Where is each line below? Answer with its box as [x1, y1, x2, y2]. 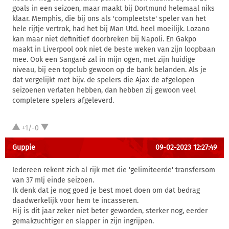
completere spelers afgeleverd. [12, 96, 114, 105]
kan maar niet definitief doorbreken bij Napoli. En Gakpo [12, 35, 196, 43]
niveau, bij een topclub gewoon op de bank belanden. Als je [12, 65, 207, 74]
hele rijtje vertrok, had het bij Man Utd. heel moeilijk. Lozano [12, 25, 210, 33]
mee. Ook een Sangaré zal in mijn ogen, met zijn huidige [12, 55, 195, 64]
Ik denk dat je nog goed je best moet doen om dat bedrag [12, 186, 200, 195]
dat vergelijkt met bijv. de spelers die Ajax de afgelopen [12, 76, 194, 84]
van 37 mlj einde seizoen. [12, 176, 94, 185]
